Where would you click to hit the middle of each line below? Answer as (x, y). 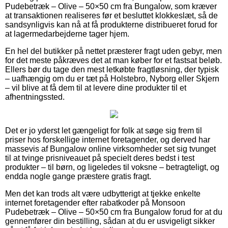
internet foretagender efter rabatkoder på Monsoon (95, 203)
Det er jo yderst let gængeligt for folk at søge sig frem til (104, 130)
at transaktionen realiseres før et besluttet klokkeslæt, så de (111, 15)
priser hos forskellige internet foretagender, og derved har (108, 139)
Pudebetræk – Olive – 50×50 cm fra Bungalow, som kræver (111, 6)
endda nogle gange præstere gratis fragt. (78, 176)
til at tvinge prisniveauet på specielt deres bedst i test (100, 158)
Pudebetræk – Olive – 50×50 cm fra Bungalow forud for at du (114, 212)
